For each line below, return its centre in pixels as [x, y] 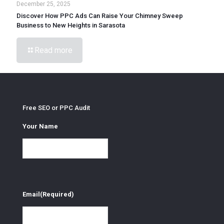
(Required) [57, 194]
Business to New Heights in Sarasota [71, 25]
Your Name [40, 126]
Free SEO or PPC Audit [56, 108]
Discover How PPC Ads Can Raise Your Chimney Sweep [100, 16]
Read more [53, 50]
